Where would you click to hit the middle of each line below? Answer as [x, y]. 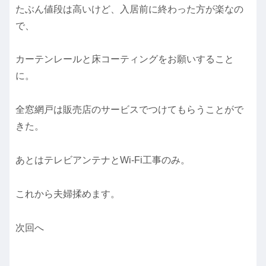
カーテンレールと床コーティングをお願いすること [125, 59]
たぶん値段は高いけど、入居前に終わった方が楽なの [129, 9]
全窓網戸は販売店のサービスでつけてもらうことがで [129, 110]
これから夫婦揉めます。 [68, 194]
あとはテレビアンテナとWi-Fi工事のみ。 [103, 160]
